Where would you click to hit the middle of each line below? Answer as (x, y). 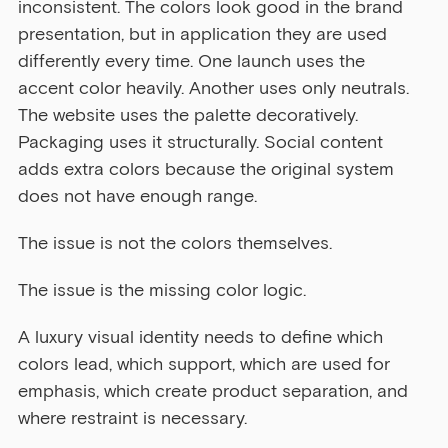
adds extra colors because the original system (208, 169)
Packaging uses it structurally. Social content (203, 142)
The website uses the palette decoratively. (190, 115)
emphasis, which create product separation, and (215, 391)
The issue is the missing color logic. (162, 290)
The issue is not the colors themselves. (175, 243)
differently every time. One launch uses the (194, 61)
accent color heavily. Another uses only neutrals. (216, 88)
